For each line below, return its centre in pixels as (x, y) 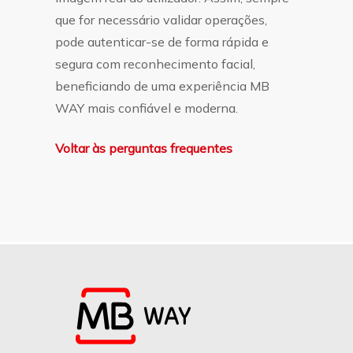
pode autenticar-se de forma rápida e (162, 42)
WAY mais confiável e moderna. (147, 108)
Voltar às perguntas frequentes (144, 148)
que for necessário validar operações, (162, 20)
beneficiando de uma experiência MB (163, 86)
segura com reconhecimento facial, (156, 64)
